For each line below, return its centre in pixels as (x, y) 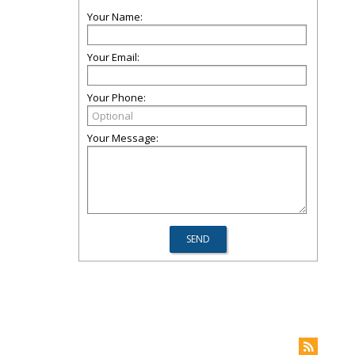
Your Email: (113, 57)
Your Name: (115, 17)
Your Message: (123, 138)
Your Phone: (116, 97)
